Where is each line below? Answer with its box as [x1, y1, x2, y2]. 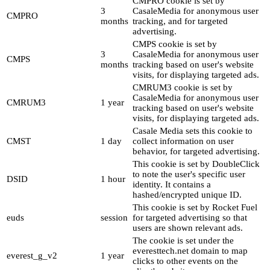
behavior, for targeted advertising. [133, 146, 260, 157]
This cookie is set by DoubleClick [133, 159, 260, 169]
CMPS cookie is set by [133, 39, 217, 49]
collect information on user [133, 136, 234, 146]
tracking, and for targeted [133, 16, 228, 27]
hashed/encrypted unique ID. [133, 190, 242, 200]
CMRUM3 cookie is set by [133, 83, 233, 93]
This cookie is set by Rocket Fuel [133, 202, 257, 213]
